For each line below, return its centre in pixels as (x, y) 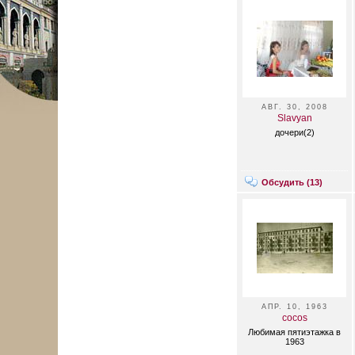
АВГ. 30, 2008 (294, 107)
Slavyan (294, 118)
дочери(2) (294, 132)
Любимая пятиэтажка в (294, 332)
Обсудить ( (286, 182)
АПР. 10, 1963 (294, 307)
